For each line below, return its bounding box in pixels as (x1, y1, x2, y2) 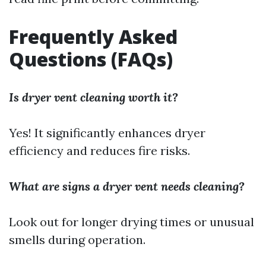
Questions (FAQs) (9, 46, 173, 72)
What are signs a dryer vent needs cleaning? (9, 179, 245, 194)
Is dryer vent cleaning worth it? (9, 90, 178, 105)
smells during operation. (9, 232, 145, 248)
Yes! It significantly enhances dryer (9, 125, 205, 141)
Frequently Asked (9, 24, 178, 50)
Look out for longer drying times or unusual (9, 214, 254, 230)
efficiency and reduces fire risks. (9, 143, 190, 159)
